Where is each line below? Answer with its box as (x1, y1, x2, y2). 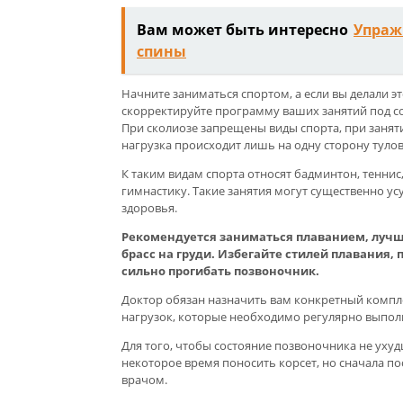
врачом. (121, 371, 167, 388)
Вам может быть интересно (137, 19, 348, 40)
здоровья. (121, 199, 177, 216)
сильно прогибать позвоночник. (121, 262, 319, 279)
